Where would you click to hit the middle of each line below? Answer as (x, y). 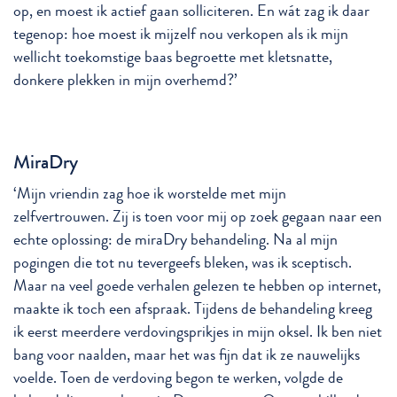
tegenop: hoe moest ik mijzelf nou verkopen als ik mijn (181, 34)
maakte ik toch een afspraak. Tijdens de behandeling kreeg (193, 308)
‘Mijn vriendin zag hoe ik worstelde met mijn (150, 193)
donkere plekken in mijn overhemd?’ (125, 80)
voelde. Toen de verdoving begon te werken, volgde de (178, 378)
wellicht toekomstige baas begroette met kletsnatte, (173, 57)
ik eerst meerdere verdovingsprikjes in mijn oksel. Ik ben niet (198, 331)
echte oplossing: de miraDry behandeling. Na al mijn (175, 239)
